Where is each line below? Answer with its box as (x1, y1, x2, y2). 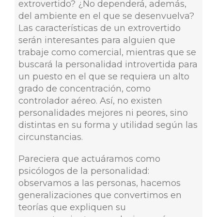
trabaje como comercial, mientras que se (18, 46, 196, 58)
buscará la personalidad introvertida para (18, 59, 198, 70)
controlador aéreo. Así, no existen (18, 95, 162, 106)
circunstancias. (18, 131, 83, 142)
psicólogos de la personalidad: (18, 165, 149, 176)
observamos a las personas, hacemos (18, 177, 181, 188)
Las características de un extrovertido (18, 22, 181, 33)
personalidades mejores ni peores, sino (18, 107, 188, 118)
